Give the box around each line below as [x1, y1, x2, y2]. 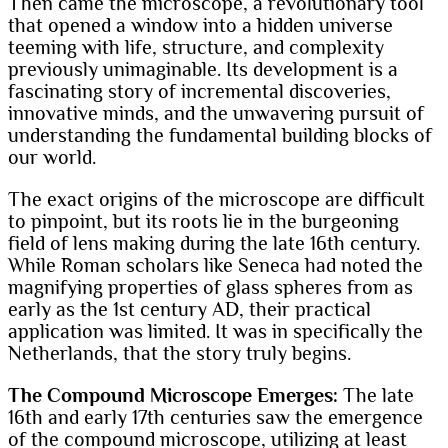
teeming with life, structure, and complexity [8, 36, 384, 59]
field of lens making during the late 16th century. [8, 232, 420, 255]
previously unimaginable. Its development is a [8, 58, 398, 81]
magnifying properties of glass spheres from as [8, 276, 413, 299]
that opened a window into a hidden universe [8, 14, 393, 37]
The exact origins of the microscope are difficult [8, 188, 425, 211]
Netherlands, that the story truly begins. [8, 342, 351, 365]
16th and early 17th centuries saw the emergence [8, 406, 423, 429]
